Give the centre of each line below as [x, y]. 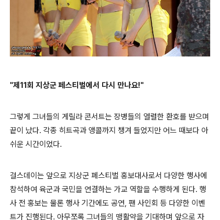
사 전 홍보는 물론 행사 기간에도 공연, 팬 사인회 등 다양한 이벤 [108, 203]
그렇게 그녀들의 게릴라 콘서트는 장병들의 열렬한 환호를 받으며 [110, 117]
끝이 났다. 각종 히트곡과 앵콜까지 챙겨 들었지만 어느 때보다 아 [109, 131]
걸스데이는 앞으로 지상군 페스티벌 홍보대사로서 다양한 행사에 [109, 176]
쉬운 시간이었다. [36, 144]
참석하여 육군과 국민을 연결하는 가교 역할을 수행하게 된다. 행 [108, 190]
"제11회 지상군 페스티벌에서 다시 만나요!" [77, 85]
